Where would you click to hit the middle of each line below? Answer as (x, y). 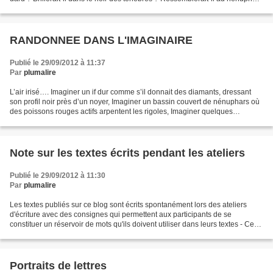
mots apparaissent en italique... (61, 234)
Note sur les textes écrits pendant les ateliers (127, 153)
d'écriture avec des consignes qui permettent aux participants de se (121, 215)
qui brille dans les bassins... (55, 9)
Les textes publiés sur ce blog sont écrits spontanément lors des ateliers (128, 205)
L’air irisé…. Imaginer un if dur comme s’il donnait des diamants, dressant (130, 92)
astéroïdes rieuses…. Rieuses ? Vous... (74, 122)
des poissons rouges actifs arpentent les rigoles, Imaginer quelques (121, 112)
